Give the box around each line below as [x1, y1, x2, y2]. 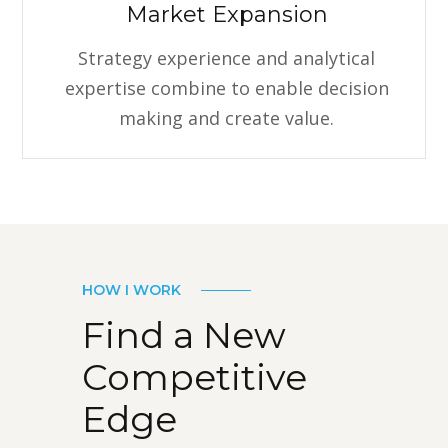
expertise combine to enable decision [64, 75, 389, 100]
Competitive [82, 354, 308, 399]
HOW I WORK [82, 280, 182, 299]
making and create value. [119, 105, 334, 130]
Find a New [82, 312, 287, 357]
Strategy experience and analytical [78, 45, 375, 70]
